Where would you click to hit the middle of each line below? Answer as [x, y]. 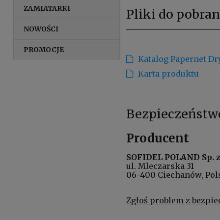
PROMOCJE [44, 49]
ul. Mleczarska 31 [160, 166]
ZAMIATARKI [47, 8]
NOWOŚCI [41, 29]
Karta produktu [169, 73]
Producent [158, 138]
